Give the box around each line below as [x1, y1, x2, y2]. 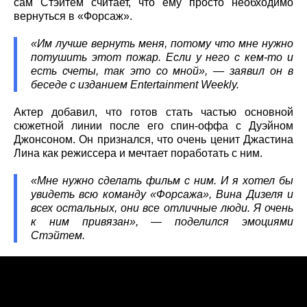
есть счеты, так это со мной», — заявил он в [31, 65, 293, 77]
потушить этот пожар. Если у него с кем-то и [31, 51, 293, 64]
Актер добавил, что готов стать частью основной [14, 106, 293, 119]
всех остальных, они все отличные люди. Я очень [31, 202, 293, 214]
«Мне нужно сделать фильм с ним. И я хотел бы [31, 175, 293, 187]
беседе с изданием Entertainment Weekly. [31, 79, 239, 91]
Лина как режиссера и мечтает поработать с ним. [14, 147, 262, 160]
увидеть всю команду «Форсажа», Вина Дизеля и [31, 188, 293, 201]
